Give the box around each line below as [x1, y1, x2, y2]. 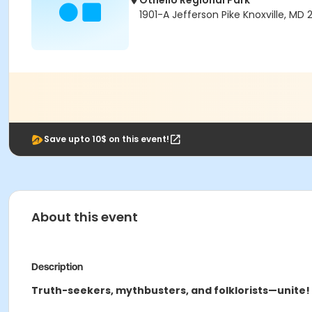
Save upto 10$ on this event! [44, 133, 169, 145]
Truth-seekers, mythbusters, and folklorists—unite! [31, 283, 310, 297]
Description [31, 261, 83, 272]
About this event [31, 208, 138, 226]
